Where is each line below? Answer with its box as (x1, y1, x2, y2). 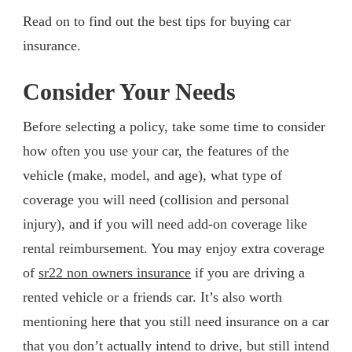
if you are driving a (191, 264, 305, 280)
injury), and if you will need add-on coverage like (23, 215, 307, 232)
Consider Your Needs (23, 78, 236, 105)
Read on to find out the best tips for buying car (23, 13, 291, 29)
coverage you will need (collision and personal (23, 191, 289, 207)
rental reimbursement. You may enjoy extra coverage (23, 240, 324, 256)
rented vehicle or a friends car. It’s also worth (23, 288, 282, 305)
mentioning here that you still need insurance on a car (23, 313, 329, 329)
